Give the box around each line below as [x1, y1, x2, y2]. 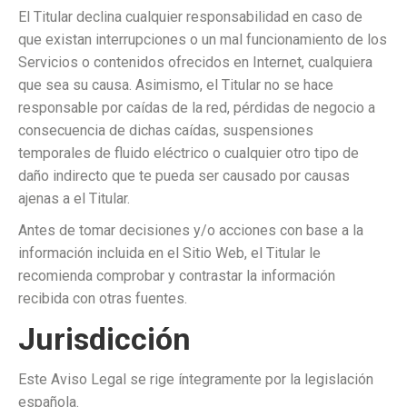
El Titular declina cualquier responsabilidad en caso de [18, 8, 362, 25]
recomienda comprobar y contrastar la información [18, 267, 335, 284]
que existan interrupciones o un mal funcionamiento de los [18, 31, 387, 48]
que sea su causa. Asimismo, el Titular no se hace [18, 76, 333, 94]
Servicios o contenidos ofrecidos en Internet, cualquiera [18, 54, 372, 71]
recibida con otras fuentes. [18, 290, 187, 307]
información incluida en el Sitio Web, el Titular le [18, 244, 321, 262]
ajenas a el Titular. [18, 190, 130, 207]
